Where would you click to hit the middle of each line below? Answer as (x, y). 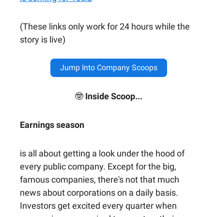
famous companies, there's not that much (100, 179)
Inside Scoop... (114, 96)
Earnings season (52, 124)
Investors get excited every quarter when (98, 205)
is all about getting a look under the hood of (102, 153)
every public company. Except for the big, (98, 166)
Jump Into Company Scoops (108, 67)
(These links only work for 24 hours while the (105, 26)
